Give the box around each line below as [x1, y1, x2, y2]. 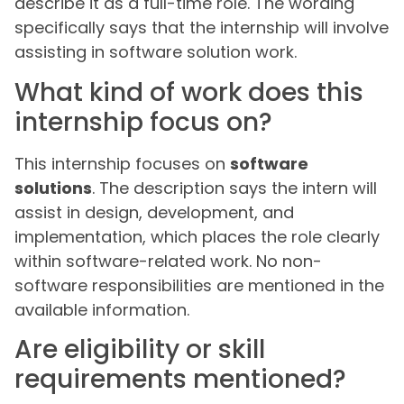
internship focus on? [14, 104, 272, 140]
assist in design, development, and [14, 200, 294, 224]
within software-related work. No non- [14, 249, 322, 272]
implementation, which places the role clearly [14, 225, 380, 248]
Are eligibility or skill [14, 332, 265, 368]
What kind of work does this [14, 74, 363, 110]
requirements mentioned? [14, 362, 346, 398]
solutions [14, 176, 92, 199]
